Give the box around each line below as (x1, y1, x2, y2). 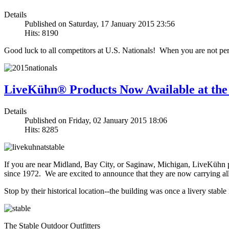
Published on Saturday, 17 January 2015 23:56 (25, 19, 175, 28)
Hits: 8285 (25, 125, 58, 134)
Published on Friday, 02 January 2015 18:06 (25, 116, 167, 125)
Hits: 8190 (25, 28, 58, 37)
